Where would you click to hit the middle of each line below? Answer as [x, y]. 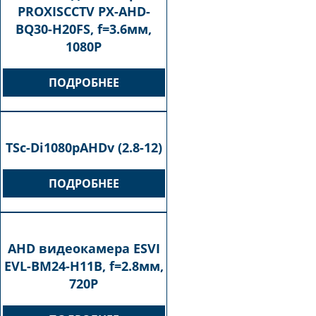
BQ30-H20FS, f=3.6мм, [84, 29]
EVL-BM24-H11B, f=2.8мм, [84, 266]
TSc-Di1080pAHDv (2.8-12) [84, 148]
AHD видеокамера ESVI [84, 249]
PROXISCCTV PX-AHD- [84, 12]
